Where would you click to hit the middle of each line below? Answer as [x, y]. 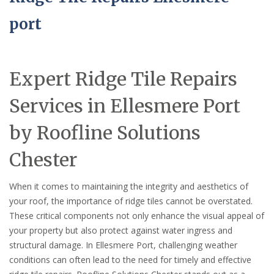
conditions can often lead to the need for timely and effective [130, 259]
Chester [43, 159]
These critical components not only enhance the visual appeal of [137, 215]
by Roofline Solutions [105, 132]
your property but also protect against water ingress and [121, 230]
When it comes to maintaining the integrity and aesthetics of [129, 186]
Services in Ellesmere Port [125, 106]
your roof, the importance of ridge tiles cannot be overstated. [131, 201]
